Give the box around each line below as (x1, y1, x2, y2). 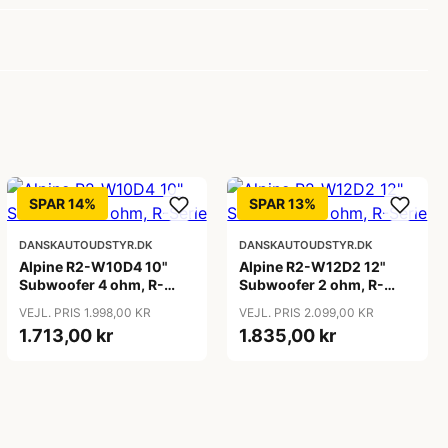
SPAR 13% (249, 195, 317, 212)
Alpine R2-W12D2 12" (239, 258, 387, 275)
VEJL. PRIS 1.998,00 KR (18, 305, 151, 320)
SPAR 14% (28, 195, 96, 212)
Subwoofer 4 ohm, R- (18, 276, 164, 293)
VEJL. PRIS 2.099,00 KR (239, 305, 375, 320)
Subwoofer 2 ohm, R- (239, 276, 385, 293)
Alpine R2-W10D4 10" (18, 258, 168, 275)
